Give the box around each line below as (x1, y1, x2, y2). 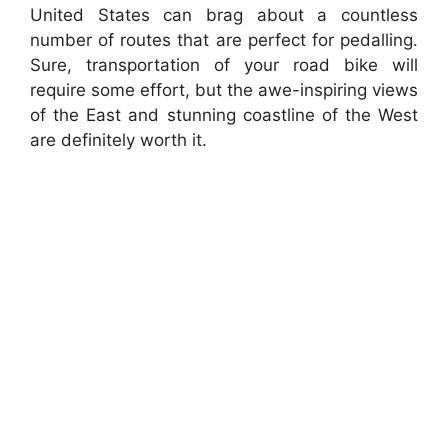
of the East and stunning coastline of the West (30, 105, 418, 126)
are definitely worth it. (30, 130, 207, 151)
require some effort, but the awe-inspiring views (30, 80, 418, 101)
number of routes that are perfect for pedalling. (30, 30, 418, 51)
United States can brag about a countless (30, 5, 418, 26)
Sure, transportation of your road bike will (30, 55, 418, 76)
